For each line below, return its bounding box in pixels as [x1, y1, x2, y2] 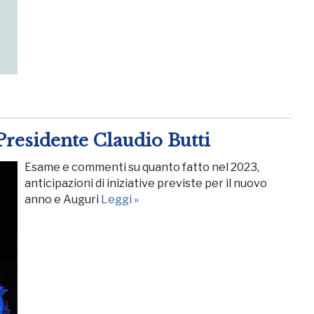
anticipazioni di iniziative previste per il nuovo [25, 177, 267, 191]
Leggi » [101, 193, 139, 207]
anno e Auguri [25, 193, 101, 207]
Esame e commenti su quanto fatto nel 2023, [25, 161, 259, 175]
